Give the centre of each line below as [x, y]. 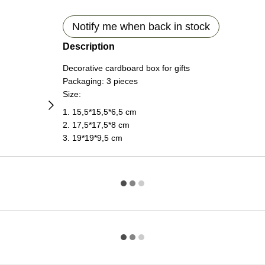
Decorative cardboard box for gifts [126, 68]
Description [88, 46]
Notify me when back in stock [141, 27]
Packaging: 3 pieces [100, 81]
